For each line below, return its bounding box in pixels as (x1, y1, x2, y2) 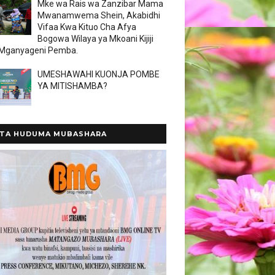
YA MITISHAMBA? (37, 81, 107, 91)
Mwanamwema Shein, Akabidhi (37, 10, 160, 20)
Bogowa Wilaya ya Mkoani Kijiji (37, 34, 153, 44)
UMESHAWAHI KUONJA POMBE (37, 69, 160, 79)
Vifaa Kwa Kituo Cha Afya (37, 22, 136, 32)
